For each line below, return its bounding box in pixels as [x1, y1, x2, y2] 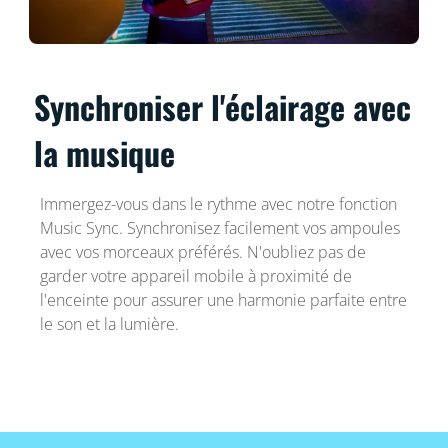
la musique [34, 128, 176, 176]
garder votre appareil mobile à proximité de [39, 264, 352, 287]
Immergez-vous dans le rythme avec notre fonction [39, 192, 397, 215]
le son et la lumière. [39, 312, 179, 335]
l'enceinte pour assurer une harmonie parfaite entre [39, 288, 407, 311]
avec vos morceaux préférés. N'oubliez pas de [39, 240, 366, 263]
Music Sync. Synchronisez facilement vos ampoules [39, 216, 400, 239]
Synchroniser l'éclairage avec [34, 82, 412, 130]
